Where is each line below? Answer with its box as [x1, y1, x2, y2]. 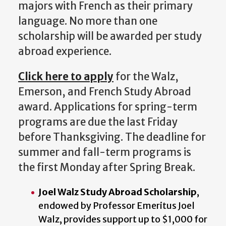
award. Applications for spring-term [18, 100, 197, 114]
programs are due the [18, 116, 127, 129]
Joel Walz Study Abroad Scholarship [38, 186, 197, 198]
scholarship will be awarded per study [18, 29, 202, 43]
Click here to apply [18, 70, 114, 84]
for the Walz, [116, 70, 179, 84]
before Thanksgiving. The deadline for [18, 131, 206, 144]
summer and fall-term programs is [18, 146, 191, 159]
